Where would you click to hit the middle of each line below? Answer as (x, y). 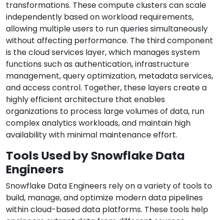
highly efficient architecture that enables (85, 100)
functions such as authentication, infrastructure (97, 64)
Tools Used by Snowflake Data (95, 156)
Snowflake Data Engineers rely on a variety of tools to (109, 186)
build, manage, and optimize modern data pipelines (104, 198)
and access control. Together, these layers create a (106, 88)
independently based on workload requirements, (100, 17)
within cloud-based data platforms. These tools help (107, 210)
